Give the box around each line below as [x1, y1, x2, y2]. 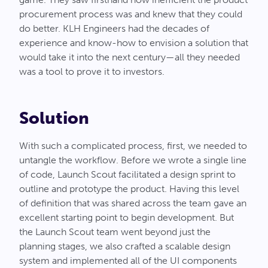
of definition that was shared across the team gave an [19, 197, 246, 209]
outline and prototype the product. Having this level [19, 183, 239, 194]
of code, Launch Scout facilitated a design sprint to [19, 169, 236, 180]
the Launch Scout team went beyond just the [19, 226, 211, 237]
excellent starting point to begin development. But [19, 212, 234, 223]
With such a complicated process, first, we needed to [19, 140, 247, 151]
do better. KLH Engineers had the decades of [19, 23, 209, 34]
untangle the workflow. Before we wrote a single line [19, 154, 246, 166]
